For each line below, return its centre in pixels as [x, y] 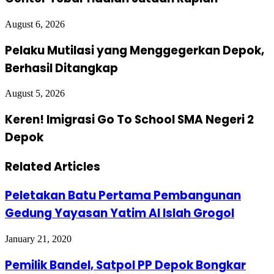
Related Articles [53, 166]
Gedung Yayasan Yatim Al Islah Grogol [120, 213]
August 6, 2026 [35, 24]
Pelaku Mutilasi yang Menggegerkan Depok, [135, 50]
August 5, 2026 [35, 94]
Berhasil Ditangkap [61, 68]
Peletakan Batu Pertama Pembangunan [123, 196]
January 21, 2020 [38, 239]
